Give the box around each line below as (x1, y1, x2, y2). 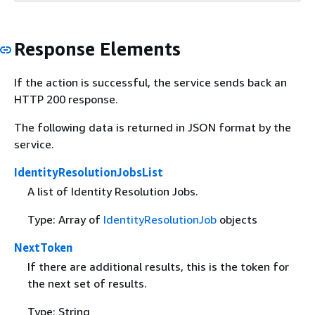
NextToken (14, 240, 72, 255)
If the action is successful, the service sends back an (14, 75, 287, 89)
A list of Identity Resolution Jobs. (27, 184, 198, 198)
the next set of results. (27, 276, 147, 291)
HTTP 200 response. (14, 91, 118, 106)
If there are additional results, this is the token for (27, 259, 289, 274)
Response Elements (14, 38, 181, 60)
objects (216, 212, 257, 226)
